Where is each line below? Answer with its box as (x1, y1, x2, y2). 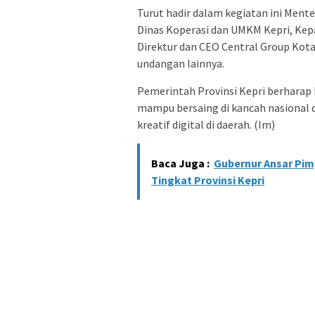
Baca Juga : (151, 156, 210, 171)
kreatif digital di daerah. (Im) (137, 117, 275, 132)
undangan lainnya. (137, 56, 224, 71)
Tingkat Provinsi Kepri (151, 173, 264, 188)
